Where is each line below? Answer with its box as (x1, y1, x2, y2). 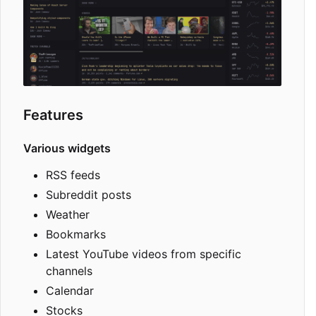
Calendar (46, 284, 94, 298)
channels (46, 264, 92, 279)
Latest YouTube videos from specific (46, 247, 241, 262)
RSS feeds (46, 168, 100, 183)
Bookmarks (46, 227, 106, 242)
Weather (46, 207, 90, 222)
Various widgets (23, 141, 111, 156)
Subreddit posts (46, 188, 131, 202)
